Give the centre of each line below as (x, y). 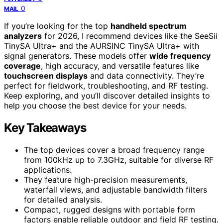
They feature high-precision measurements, (106, 179)
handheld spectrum (149, 26)
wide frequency (180, 56)
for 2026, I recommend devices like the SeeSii (130, 36)
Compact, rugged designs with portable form (110, 209)
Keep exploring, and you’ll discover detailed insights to (107, 95)
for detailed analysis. (63, 199)
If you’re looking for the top (57, 26)
